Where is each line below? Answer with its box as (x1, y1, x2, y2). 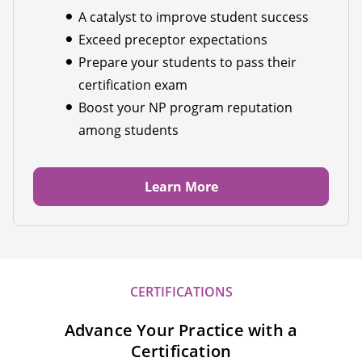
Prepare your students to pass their (78, 53, 297, 72)
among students (78, 121, 179, 140)
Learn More (144, 178, 218, 196)
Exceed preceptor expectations (78, 31, 267, 49)
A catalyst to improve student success (78, 8, 309, 27)
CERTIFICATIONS (129, 283, 233, 301)
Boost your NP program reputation (78, 99, 293, 117)
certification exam (78, 76, 187, 95)
